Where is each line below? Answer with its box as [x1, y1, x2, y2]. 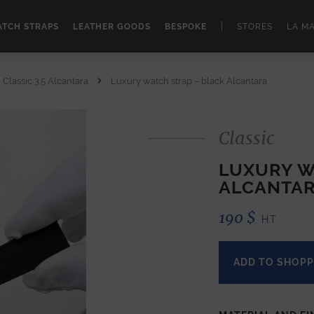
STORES [237, 21, 273, 32]
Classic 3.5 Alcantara [3, 76, 88, 86]
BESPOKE [165, 21, 207, 32]
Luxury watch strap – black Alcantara [109, 76, 267, 86]
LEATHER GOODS [73, 21, 151, 32]
